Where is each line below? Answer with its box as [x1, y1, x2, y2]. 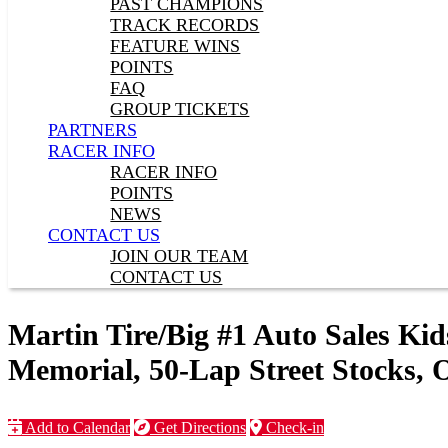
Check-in [262, 418, 324, 436]
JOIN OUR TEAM [110, 246, 249, 266]
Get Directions [150, 418, 246, 436]
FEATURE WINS [110, 36, 241, 56]
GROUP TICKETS [110, 99, 250, 119]
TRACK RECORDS [110, 15, 260, 35]
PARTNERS [48, 120, 137, 140]
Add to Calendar [22, 418, 130, 436]
